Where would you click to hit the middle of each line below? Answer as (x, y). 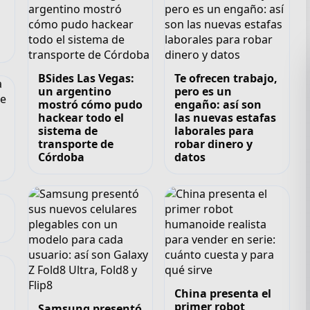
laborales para (215, 130)
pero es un (203, 91)
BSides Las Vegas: (86, 78)
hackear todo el (81, 117)
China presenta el (223, 293)
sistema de (67, 130)
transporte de (75, 144)
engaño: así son (218, 104)
